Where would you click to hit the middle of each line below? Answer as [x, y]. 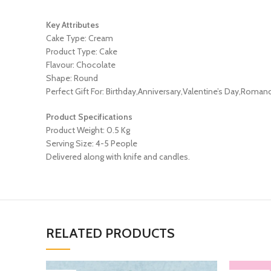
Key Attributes [73, 25]
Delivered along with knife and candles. [118, 157]
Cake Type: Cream [80, 38]
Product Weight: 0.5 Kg [88, 130]
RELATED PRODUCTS [110, 233]
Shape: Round [72, 78]
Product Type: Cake [82, 51]
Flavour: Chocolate [81, 65]
